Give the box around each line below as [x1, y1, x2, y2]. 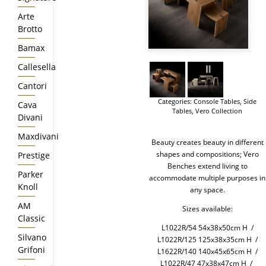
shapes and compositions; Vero [156, 149, 259, 159]
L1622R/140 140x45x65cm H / [157, 246, 258, 256]
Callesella [18, 61, 56, 72]
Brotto [18, 23, 42, 34]
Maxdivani [18, 131, 59, 142]
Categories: [158, 97, 194, 106]
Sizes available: [182, 204, 233, 214]
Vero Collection [195, 106, 242, 115]
